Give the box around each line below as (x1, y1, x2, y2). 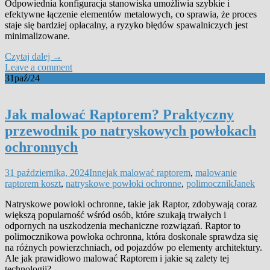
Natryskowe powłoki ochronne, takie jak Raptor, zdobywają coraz (5, 198, 257, 209)
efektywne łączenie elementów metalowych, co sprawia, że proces (5, 8, 257, 19)
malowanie (195, 167, 237, 178)
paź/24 (14, 72, 40, 83)
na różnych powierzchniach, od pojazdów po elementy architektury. (5, 242, 262, 253)
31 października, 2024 (5, 167, 89, 178)
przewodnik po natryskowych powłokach (5, 122, 256, 139)
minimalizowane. (5, 30, 72, 41)
